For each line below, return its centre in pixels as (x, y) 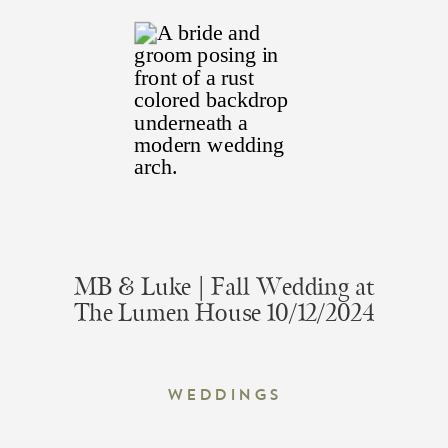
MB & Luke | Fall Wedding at (224, 287)
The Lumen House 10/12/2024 (224, 313)
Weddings (224, 394)
